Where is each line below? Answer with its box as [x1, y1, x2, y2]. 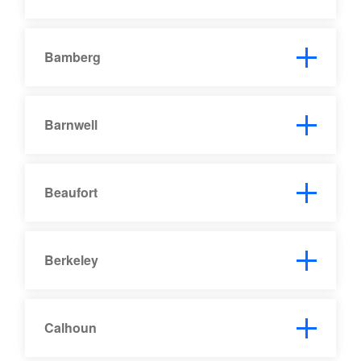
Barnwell [44, 114, 98, 134]
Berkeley [44, 250, 99, 269]
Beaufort [44, 182, 98, 201]
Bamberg [44, 47, 102, 66]
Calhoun [44, 317, 98, 337]
